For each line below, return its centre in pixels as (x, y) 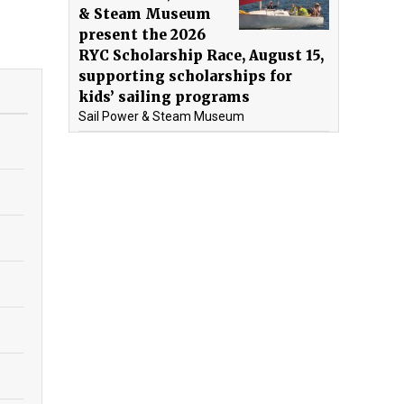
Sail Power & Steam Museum (161, 116)
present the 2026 (142, 34)
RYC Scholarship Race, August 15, (201, 55)
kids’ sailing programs (164, 96)
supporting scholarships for (185, 76)
